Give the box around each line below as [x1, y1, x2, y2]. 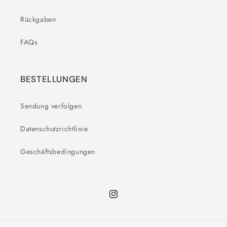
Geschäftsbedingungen [20, 146, 95, 157]
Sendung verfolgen [20, 101, 82, 111]
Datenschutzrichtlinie [20, 124, 88, 134]
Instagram [108, 194, 140, 205]
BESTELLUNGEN [20, 73, 88, 85]
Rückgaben [20, 14, 56, 24]
